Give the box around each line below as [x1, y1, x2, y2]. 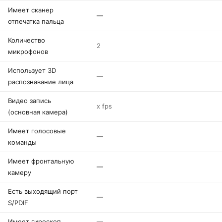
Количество [8, 36, 45, 44]
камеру [8, 168, 31, 176]
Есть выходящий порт [8, 187, 78, 195]
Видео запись [8, 97, 51, 105]
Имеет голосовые [8, 127, 66, 135]
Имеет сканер [8, 6, 54, 14]
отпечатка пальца [8, 17, 64, 25]
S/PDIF [8, 199, 28, 207]
